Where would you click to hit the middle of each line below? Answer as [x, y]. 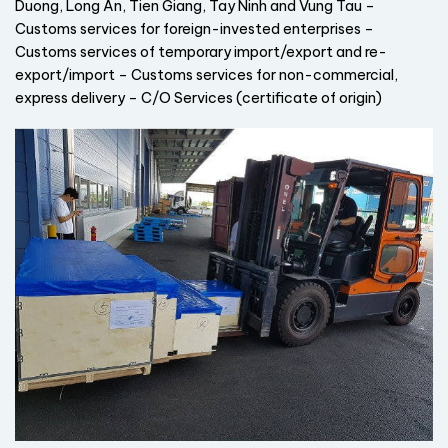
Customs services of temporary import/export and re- [201, 51]
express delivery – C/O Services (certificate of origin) [198, 97]
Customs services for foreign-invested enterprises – [194, 28]
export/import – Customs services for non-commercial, [206, 74]
